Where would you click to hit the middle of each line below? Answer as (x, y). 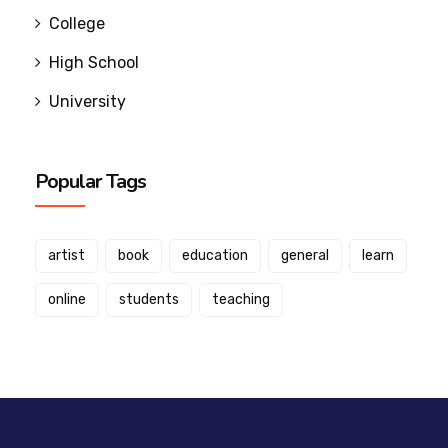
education (215, 255)
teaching (241, 299)
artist (66, 255)
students (149, 299)
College (77, 23)
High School (94, 62)
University (87, 101)
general (305, 255)
